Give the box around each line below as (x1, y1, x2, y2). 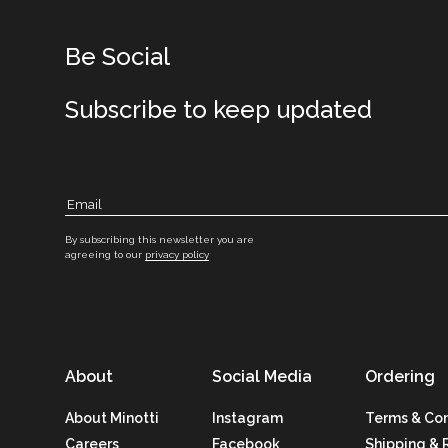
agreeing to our (65, 248, 145, 260)
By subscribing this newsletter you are (65, 233, 254, 245)
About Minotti (65, 409, 159, 426)
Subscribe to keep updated (65, 94, 372, 124)
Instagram (211, 409, 283, 426)
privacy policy (145, 248, 209, 260)
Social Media (211, 366, 312, 386)
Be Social (65, 41, 170, 71)
